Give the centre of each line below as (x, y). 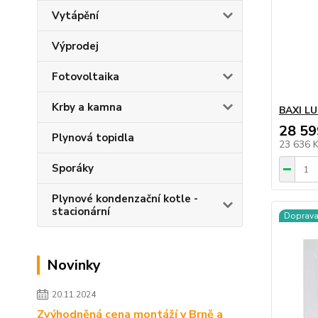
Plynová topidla (93, 138)
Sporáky (73, 168)
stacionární (81, 212)
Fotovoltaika (86, 77)
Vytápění (75, 16)
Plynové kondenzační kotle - (125, 199)
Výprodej (75, 46)
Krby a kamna (87, 107)
